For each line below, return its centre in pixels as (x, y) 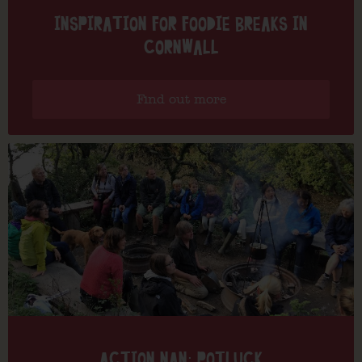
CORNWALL (181, 47)
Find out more (181, 99)
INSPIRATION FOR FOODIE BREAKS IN (181, 24)
